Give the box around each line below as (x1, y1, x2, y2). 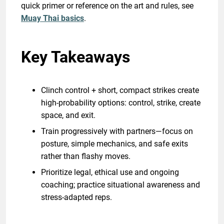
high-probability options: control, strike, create (41, 97, 200, 107)
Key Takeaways (21, 47, 130, 66)
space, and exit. (41, 110, 95, 120)
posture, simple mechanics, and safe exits (41, 138, 188, 148)
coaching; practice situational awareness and (41, 179, 200, 189)
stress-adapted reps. (41, 192, 112, 202)
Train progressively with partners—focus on (41, 126, 193, 136)
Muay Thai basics (21, 13, 84, 23)
